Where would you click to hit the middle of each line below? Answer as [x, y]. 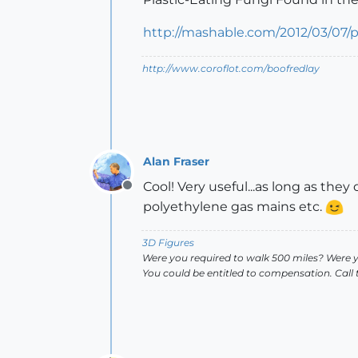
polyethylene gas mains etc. [234, 207]
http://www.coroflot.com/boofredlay [231, 68]
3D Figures [168, 243]
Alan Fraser [176, 161]
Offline [147, 194]
